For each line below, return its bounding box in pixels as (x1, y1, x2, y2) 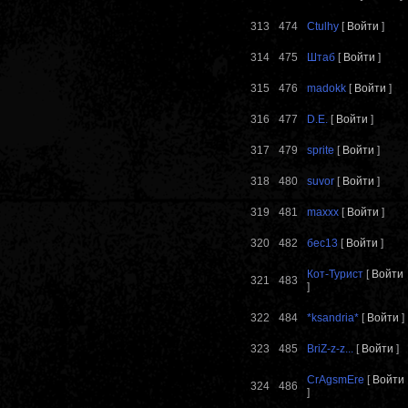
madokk (307, 82, 346, 96)
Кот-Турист (307, 268, 363, 281)
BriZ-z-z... (307, 342, 353, 356)
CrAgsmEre (307, 373, 364, 387)
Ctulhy (307, 20, 339, 34)
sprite (307, 144, 334, 158)
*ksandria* (307, 311, 359, 325)
